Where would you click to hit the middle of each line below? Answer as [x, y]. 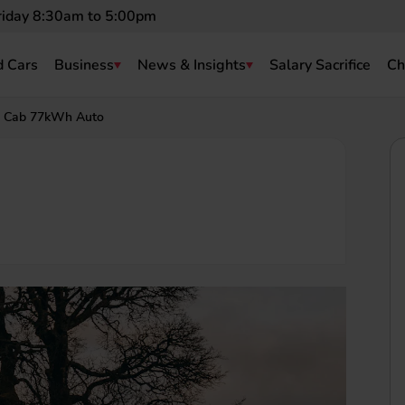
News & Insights [192, 65]
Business [84, 65]
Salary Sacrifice [320, 65]
